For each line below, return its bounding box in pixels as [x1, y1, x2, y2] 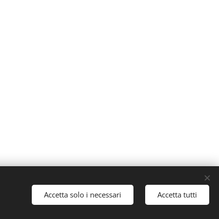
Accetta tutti [157, 189, 197, 199]
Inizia [11, 204, 28, 212]
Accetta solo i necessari [44, 189, 121, 199]
